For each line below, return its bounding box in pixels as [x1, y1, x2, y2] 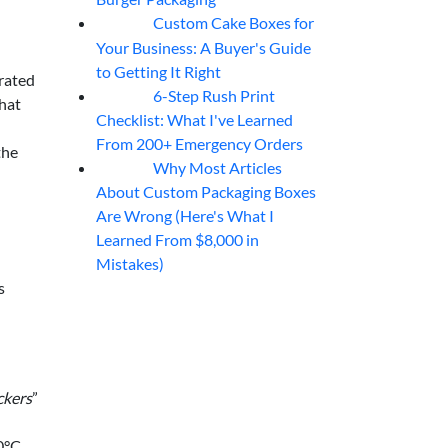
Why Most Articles [152, 157, 282, 177]
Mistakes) [96, 253, 164, 273]
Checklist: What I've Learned [96, 109, 293, 129]
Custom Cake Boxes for [152, 13, 314, 33]
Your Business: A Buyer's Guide [96, 37, 311, 57]
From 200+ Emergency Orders [96, 133, 303, 153]
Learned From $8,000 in [96, 229, 259, 249]
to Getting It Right [96, 61, 221, 81]
